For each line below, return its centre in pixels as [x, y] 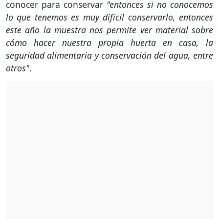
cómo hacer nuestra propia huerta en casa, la [109, 43]
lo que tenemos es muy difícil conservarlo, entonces [109, 17]
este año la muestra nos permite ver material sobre [109, 30]
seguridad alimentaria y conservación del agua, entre [109, 55]
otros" [18, 68]
